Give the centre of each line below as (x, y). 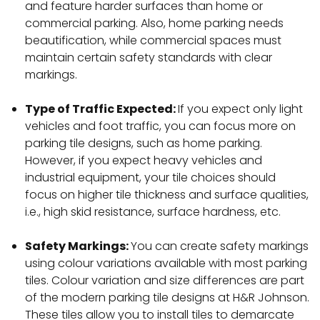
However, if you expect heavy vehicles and (144, 161)
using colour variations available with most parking (166, 264)
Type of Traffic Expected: (101, 109)
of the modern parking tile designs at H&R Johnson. (167, 298)
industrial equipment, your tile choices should (150, 178)
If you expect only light (240, 109)
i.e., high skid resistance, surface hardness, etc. (153, 212)
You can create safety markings (220, 246)
